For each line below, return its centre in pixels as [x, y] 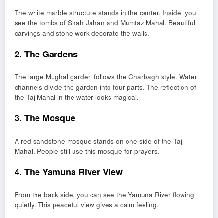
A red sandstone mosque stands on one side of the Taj [98, 141]
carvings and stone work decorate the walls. [82, 33]
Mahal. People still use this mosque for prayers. [87, 151]
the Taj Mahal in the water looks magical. [77, 97]
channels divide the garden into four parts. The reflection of [105, 87]
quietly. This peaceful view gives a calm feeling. [87, 205]
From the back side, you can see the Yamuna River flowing [104, 195]
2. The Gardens [46, 54]
